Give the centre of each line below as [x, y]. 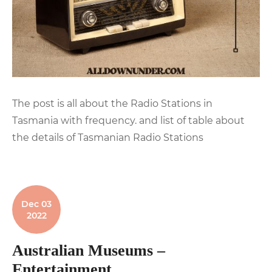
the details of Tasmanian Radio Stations [108, 137]
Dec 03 [36, 204]
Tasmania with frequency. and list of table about [128, 120]
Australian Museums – [89, 250]
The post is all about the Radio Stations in [112, 103]
